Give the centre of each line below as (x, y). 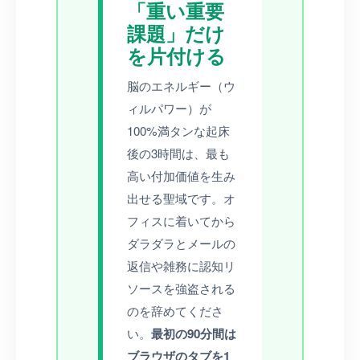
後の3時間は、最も (178, 153)
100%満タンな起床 (178, 130)
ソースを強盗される (181, 288)
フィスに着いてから (181, 220)
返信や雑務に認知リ (181, 265)
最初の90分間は (194, 333)
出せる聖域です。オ (181, 198)
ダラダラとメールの (181, 243)
